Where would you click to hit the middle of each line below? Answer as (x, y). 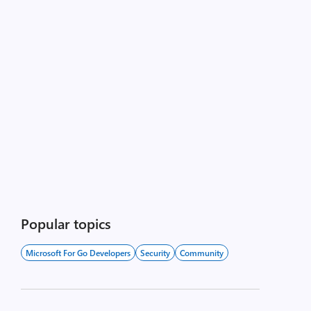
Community (201, 253)
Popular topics (66, 223)
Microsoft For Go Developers (78, 253)
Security (155, 253)
